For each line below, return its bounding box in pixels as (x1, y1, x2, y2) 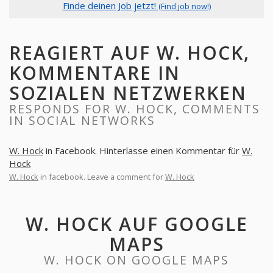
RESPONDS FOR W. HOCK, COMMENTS (9, 101, 260, 117)
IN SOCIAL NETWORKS (9, 112, 155, 129)
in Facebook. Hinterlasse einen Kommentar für (43, 144, 242, 157)
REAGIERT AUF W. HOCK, (9, 40, 250, 65)
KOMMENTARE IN (9, 60, 180, 85)
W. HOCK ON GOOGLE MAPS (44, 252, 229, 268)
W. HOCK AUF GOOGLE (25, 211, 248, 236)
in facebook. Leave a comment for (38, 171, 165, 182)
